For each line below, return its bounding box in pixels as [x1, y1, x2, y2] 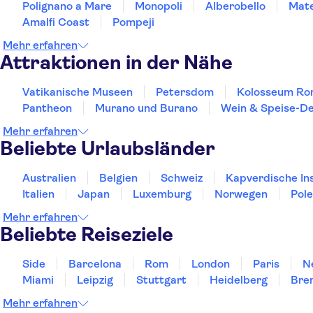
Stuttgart [136, 273, 187, 286]
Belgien [99, 171, 138, 184]
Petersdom [156, 85, 214, 99]
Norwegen [214, 187, 268, 201]
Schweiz [161, 171, 203, 184]
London [191, 257, 230, 270]
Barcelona [68, 257, 122, 270]
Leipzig [77, 273, 113, 286]
